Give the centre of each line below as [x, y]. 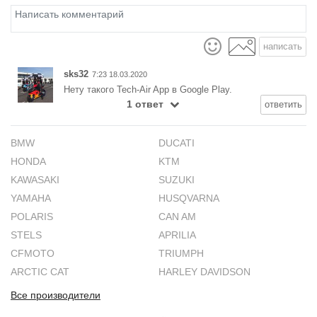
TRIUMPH [181, 253]
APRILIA [177, 235]
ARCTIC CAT [40, 272]
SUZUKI [177, 180]
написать [283, 46]
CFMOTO [33, 253]
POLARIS [32, 217]
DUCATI [177, 143]
